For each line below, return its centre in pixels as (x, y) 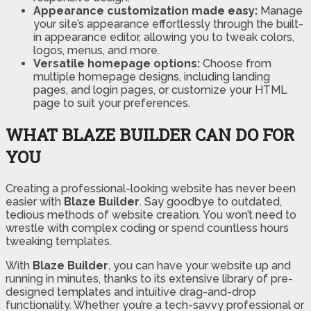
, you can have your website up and (200, 266)
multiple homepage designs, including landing (152, 77)
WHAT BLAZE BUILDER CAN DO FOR (150, 135)
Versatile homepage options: (118, 64)
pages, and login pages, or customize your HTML (160, 90)
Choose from (237, 64)
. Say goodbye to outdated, (211, 202)
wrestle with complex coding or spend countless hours (147, 228)
